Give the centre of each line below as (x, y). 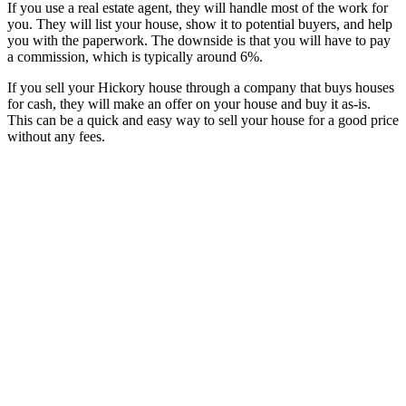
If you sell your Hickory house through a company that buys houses (201, 87)
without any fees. (56, 136)
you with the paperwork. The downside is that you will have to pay (199, 40)
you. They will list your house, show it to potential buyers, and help (200, 24)
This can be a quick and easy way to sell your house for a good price (203, 120)
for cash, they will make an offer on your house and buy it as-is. (189, 103)
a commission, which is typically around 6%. (135, 56)
